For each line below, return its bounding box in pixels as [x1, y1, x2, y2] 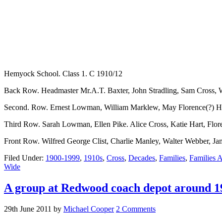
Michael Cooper [63, 204, 114, 213]
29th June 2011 [4, 204, 52, 213]
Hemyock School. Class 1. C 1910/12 [4, 69, 122, 78]
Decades [128, 153, 155, 162]
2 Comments [116, 204, 156, 213]
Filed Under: [4, 153, 46, 162]
